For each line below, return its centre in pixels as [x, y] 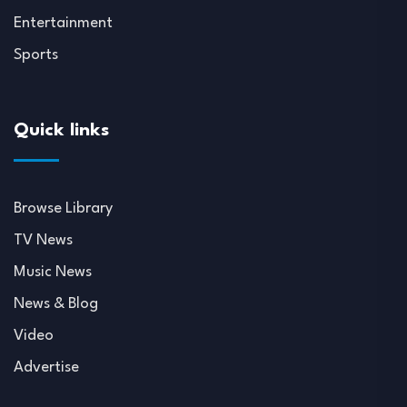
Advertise [46, 367]
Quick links [61, 131]
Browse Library [63, 208]
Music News [53, 272]
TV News [43, 240]
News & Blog [56, 304]
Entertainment [63, 23]
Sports [36, 55]
